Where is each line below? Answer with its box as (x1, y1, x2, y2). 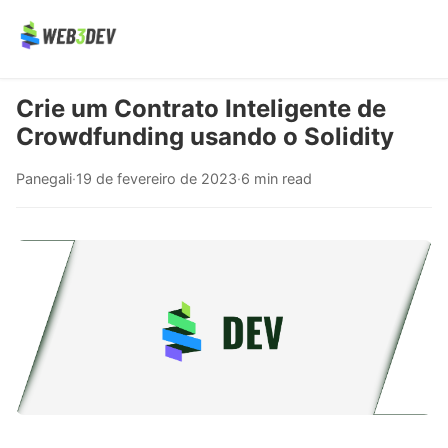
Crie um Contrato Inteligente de (16, 94, 386, 123)
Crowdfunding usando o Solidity (16, 122, 394, 151)
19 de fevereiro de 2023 (76, 170, 237, 187)
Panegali (16, 170, 72, 187)
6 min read (241, 170, 312, 187)
